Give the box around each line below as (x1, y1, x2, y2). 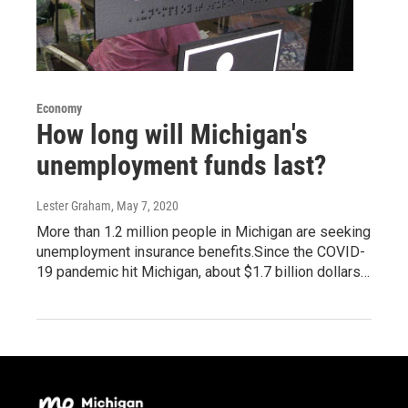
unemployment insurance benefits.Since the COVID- (36, 242, 365, 260)
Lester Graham (36, 198, 111, 213)
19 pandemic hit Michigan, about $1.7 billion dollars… (36, 262, 370, 280)
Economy (36, 100, 82, 116)
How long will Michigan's (36, 117, 308, 150)
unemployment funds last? (36, 148, 326, 181)
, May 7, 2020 (111, 198, 178, 213)
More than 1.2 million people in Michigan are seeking (36, 222, 371, 240)
